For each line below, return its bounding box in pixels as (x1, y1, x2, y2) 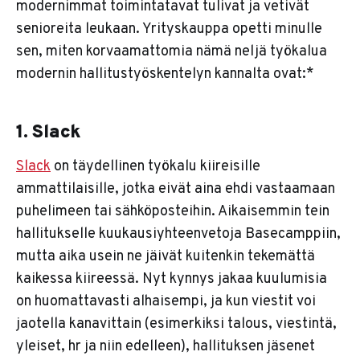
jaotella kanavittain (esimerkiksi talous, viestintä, (16, 315, 337, 334)
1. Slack (16, 121, 82, 145)
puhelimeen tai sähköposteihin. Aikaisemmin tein (16, 202, 329, 222)
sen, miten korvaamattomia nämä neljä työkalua (16, 43, 327, 62)
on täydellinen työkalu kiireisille (51, 157, 260, 177)
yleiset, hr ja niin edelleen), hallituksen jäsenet (16, 337, 315, 357)
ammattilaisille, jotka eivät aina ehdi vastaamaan (16, 180, 335, 199)
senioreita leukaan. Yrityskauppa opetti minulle (16, 20, 322, 39)
